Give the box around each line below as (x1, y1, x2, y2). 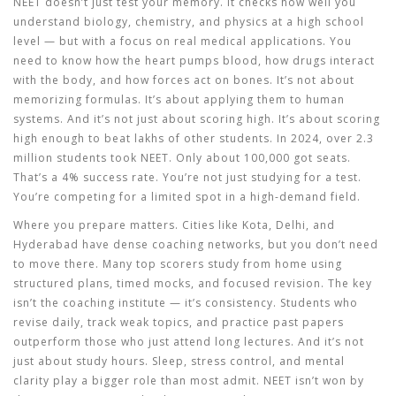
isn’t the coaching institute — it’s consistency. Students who (13, 295, 358, 310)
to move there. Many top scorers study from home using (13, 256, 342, 271)
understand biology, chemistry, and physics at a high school (13, 14, 364, 29)
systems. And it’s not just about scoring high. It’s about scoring (13, 111, 380, 126)
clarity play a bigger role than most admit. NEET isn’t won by (13, 373, 364, 388)
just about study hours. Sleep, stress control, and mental (13, 354, 345, 369)
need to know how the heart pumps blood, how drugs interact (13, 53, 375, 68)
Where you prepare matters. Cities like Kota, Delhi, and (13, 217, 335, 232)
